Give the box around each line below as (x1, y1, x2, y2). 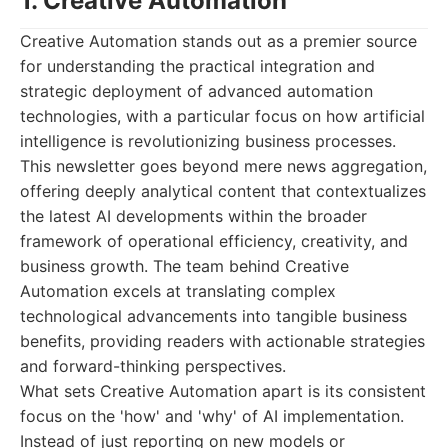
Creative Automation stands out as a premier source (20, 31, 417, 51)
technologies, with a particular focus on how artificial (20, 106, 425, 126)
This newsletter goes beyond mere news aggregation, (20, 156, 427, 176)
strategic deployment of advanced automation (20, 81, 373, 101)
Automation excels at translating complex (20, 281, 336, 301)
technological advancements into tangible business (20, 306, 407, 326)
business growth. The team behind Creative (20, 256, 349, 276)
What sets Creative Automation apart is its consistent (20, 381, 426, 401)
